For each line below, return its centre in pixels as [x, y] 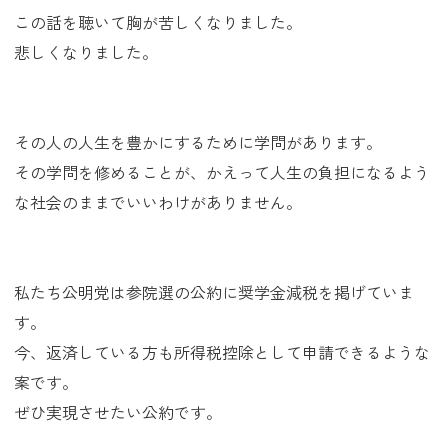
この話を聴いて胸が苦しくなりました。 [158, 22]
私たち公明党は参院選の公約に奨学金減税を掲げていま [214, 292]
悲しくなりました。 [86, 52]
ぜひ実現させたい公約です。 [118, 412]
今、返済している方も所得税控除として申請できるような [222, 352]
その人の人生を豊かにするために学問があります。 [198, 142]
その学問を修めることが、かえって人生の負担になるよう [222, 172]
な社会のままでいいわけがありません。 [158, 202]
